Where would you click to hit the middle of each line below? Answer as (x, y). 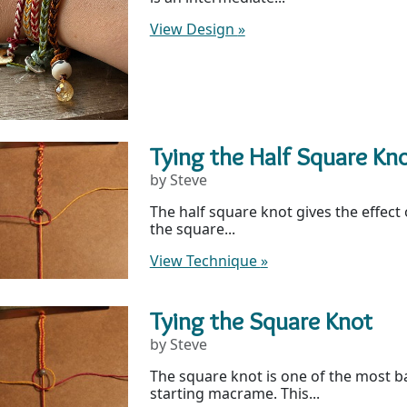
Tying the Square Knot (261, 320)
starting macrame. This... (234, 393)
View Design (194, 29)
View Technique (205, 260)
